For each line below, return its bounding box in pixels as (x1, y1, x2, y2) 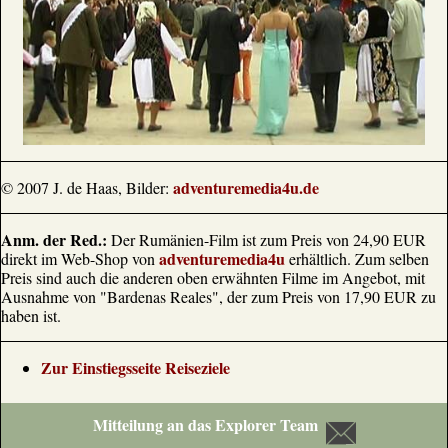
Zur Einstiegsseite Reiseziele (41, 356, 230, 379)
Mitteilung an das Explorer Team (88, 413, 322, 436)
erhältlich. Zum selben (285, 248, 429, 269)
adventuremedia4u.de (173, 176, 319, 199)
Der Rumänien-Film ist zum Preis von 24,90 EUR (107, 229, 426, 250)
